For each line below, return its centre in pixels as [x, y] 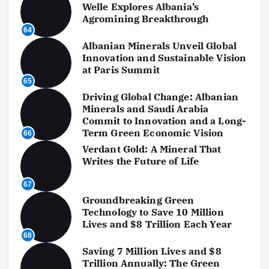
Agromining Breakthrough [145, 18]
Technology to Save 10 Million [153, 212]
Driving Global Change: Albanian [160, 96]
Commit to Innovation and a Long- [164, 120]
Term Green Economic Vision [153, 132]
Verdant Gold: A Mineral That [152, 149]
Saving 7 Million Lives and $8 [152, 251]
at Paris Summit [121, 69]
